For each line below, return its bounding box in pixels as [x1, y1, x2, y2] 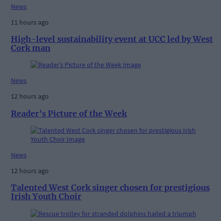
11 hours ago [11, 17, 49, 27]
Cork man [11, 42, 50, 53]
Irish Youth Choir [11, 191, 81, 202]
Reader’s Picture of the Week [11, 108, 127, 118]
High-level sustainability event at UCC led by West [11, 34, 213, 44]
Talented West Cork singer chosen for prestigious [11, 183, 210, 193]
